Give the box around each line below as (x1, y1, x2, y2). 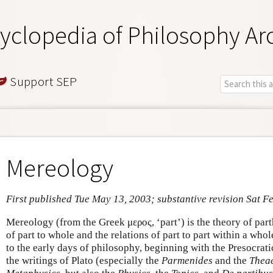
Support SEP (7, 73, 77, 90)
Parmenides (161, 254, 213, 266)
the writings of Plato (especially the (6, 254, 161, 266)
